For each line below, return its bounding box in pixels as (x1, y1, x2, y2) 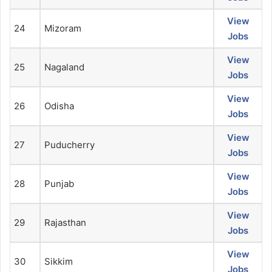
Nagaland (44, 61, 84, 73)
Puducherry (44, 139, 95, 151)
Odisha (44, 100, 74, 112)
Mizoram (44, 22, 81, 35)
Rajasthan (44, 217, 86, 229)
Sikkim (44, 256, 73, 268)
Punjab (44, 178, 74, 190)
